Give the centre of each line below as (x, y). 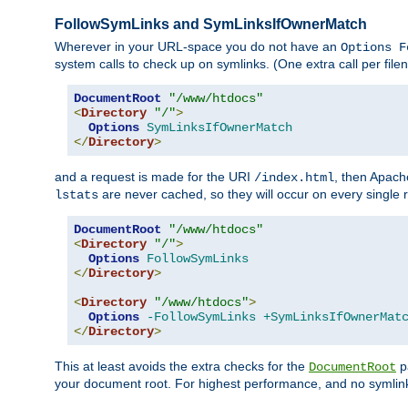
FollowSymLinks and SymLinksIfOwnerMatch (211, 25)
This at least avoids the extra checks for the (182, 367)
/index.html (294, 178)
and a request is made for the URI (154, 177)
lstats (76, 195)
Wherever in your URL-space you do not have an (198, 47)
